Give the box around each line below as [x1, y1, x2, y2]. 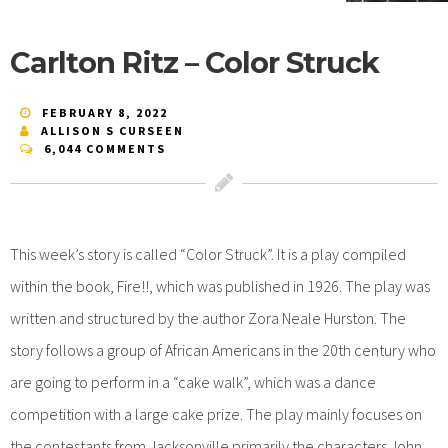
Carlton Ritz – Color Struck [10, 45, 379, 81]
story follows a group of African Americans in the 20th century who [10, 339, 436, 360]
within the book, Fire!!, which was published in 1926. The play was [10, 275, 430, 296]
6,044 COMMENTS [44, 140, 166, 156]
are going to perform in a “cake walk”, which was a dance [10, 371, 376, 392]
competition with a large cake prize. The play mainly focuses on [10, 403, 422, 424]
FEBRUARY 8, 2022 [42, 104, 168, 120]
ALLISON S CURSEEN [41, 122, 184, 138]
